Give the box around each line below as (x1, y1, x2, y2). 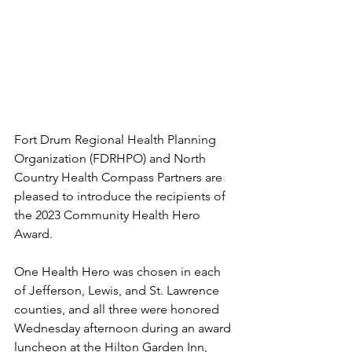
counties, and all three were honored (14, 301, 222, 317)
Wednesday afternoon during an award (14, 320, 234, 335)
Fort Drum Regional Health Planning (14, 131, 219, 147)
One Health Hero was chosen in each (14, 263, 224, 279)
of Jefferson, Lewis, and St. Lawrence (14, 282, 222, 298)
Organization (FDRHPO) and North (14, 150, 209, 166)
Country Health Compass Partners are (14, 169, 225, 185)
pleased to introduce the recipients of (14, 188, 229, 203)
